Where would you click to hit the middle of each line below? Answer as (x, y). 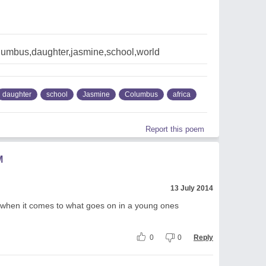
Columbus (141, 94)
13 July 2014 (192, 188)
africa (182, 94)
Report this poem (175, 129)
